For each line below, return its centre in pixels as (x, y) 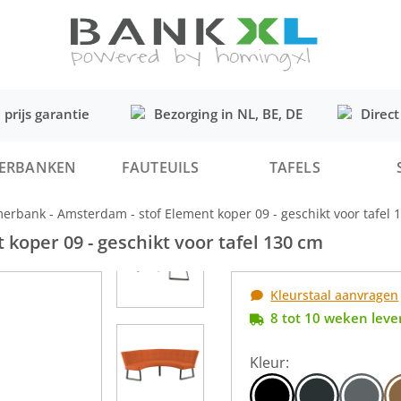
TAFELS (294, 167)
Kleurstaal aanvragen (335, 295)
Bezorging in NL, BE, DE (228, 113)
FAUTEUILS (160, 167)
